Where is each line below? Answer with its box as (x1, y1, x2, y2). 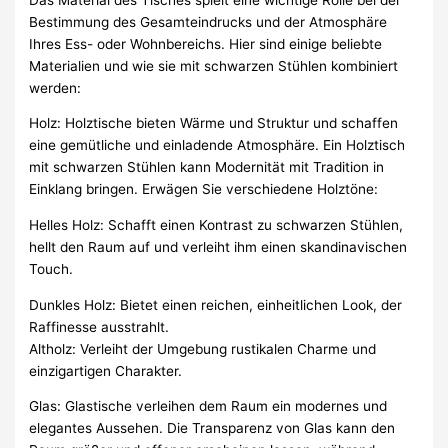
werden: (29, 79, 82, 96)
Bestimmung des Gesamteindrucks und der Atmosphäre (29, 13, 388, 30)
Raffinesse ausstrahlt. (29, 318, 170, 335)
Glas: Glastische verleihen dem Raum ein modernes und (29, 398, 388, 415)
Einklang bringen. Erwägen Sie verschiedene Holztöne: (29, 181, 379, 198)
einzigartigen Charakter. (29, 362, 183, 379)
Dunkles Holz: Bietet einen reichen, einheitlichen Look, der (29, 296, 403, 313)
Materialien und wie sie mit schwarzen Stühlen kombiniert (29, 57, 399, 74)
